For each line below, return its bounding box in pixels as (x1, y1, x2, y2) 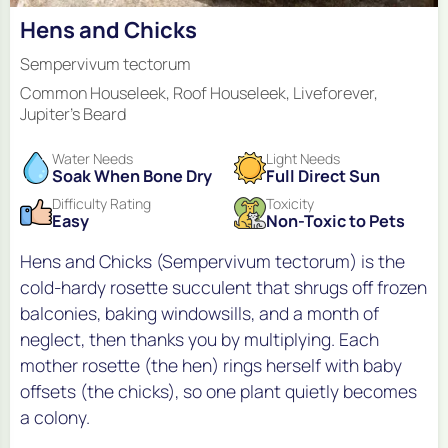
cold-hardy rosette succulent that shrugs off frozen (20, 275, 427, 300)
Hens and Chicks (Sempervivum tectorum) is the (20, 249, 405, 274)
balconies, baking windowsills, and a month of (20, 301, 379, 326)
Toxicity (266, 193, 314, 213)
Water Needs (52, 148, 133, 168)
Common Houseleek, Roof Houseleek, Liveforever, (20, 82, 378, 105)
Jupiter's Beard (20, 103, 126, 126)
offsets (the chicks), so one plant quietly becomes (20, 379, 417, 404)
